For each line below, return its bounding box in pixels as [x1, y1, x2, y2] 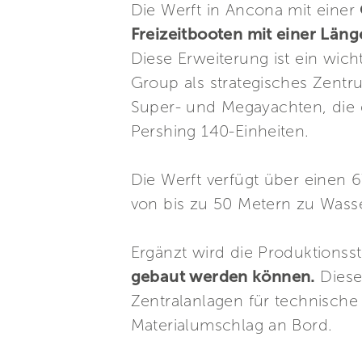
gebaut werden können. [130, 267, 315, 286]
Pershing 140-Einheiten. [130, 121, 309, 141]
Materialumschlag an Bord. [130, 315, 333, 335]
